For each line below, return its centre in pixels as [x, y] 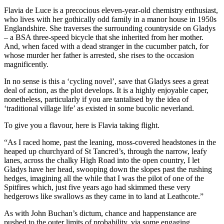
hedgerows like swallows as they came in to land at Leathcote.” [104, 196]
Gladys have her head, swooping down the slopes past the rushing [108, 169]
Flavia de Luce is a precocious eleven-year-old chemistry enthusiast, [111, 10]
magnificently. [26, 64]
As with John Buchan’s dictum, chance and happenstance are [100, 213]
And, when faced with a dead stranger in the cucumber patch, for [106, 46]
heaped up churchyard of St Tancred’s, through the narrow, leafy [105, 151]
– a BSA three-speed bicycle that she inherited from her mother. [104, 37]
